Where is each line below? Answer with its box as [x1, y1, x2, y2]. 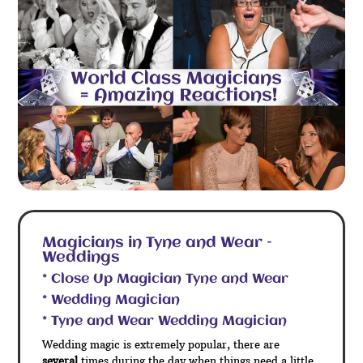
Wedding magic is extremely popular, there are [42, 337, 280, 351]
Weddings [42, 249, 121, 266]
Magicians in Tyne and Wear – [42, 234, 273, 251]
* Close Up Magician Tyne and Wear [42, 271, 289, 286]
